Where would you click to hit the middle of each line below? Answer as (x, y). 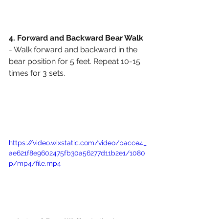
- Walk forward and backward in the (74, 50)
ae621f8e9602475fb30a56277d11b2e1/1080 (77, 153)
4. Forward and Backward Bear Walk (76, 38)
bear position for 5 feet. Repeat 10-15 (76, 62)
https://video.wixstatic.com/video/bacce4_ (78, 143)
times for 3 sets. (38, 73)
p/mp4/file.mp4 (35, 164)
